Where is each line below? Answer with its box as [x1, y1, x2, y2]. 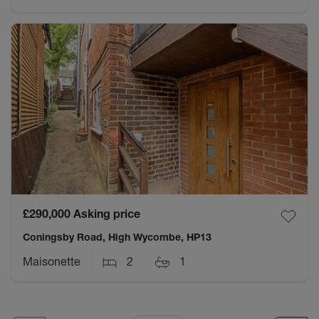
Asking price [73, 206, 140, 221]
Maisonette [23, 253, 80, 268]
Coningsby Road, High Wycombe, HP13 [23, 230, 211, 244]
